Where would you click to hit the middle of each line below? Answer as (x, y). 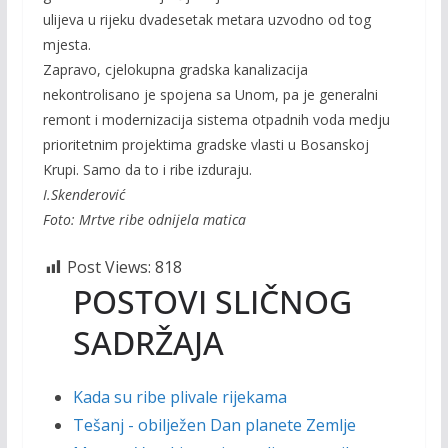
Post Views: (108, 267)
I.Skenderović (83, 194)
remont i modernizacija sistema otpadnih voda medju (216, 119)
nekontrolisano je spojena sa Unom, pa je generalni (210, 94)
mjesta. (66, 44)
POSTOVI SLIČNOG (212, 301)
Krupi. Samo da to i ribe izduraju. (147, 169)
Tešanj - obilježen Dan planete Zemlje (214, 425)
